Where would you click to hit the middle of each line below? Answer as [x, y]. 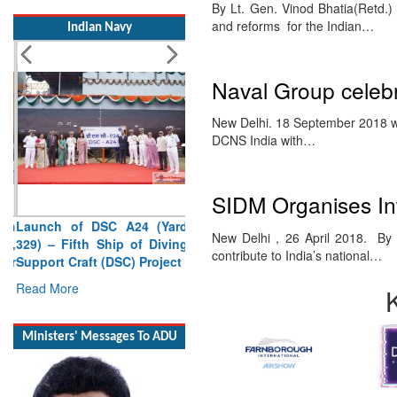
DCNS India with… [264, 140]
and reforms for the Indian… [293, 26]
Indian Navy [99, 10]
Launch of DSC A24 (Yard [99, 208]
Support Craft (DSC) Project [96, 243]
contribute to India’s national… [297, 255]
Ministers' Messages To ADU [99, 301]
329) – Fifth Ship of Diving [99, 226]
